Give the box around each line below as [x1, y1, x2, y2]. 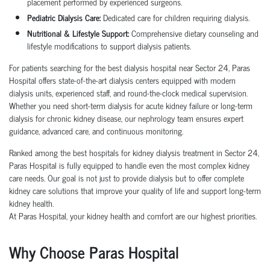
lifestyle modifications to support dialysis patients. [27, 39, 191, 53]
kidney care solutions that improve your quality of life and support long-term [9, 183, 261, 198]
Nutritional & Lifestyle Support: [27, 26, 129, 40]
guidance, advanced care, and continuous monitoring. [9, 124, 183, 138]
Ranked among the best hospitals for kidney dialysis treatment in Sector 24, [9, 145, 259, 160]
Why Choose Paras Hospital [9, 239, 179, 265]
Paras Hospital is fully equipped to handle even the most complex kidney [9, 158, 250, 172]
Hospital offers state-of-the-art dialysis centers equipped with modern [9, 73, 236, 87]
